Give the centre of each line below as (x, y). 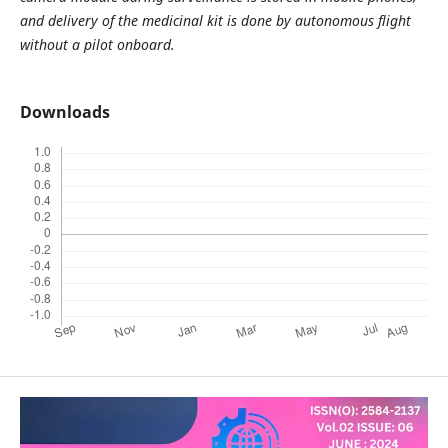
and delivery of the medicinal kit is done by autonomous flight (215, 20)
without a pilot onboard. (97, 44)
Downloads (64, 112)
